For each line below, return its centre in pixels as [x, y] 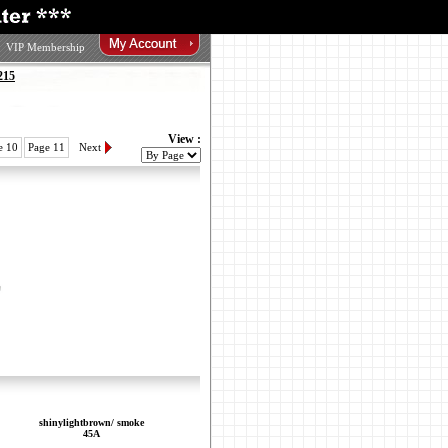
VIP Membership [45, 47]
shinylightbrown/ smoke [91, 422]
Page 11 [46, 147]
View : [184, 139]
